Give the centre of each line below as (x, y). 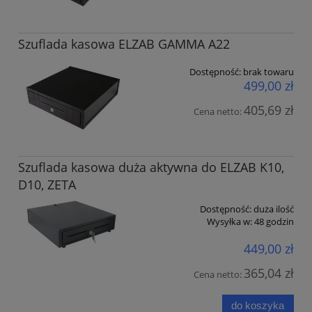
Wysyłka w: (229, 221)
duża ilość (274, 209)
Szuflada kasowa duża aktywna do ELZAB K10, (151, 167)
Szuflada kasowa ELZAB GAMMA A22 (124, 44)
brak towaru (268, 71)
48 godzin (274, 221)
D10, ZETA (47, 184)
